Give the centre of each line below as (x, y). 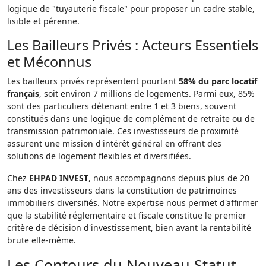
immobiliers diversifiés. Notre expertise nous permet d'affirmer (133, 203)
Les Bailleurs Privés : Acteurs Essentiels (133, 45)
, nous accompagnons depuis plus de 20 (169, 178)
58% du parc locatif (218, 81)
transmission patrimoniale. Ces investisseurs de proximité (123, 131)
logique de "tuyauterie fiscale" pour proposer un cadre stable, (131, 9)
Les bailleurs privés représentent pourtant (93, 81)
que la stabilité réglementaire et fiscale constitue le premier (127, 215)
